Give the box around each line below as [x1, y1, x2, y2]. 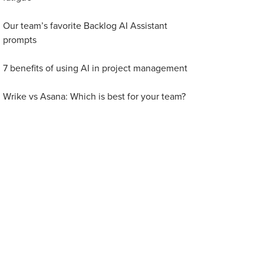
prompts [3, 34, 37, 46]
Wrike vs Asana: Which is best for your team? [3, 91, 186, 103]
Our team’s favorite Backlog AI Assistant [3, 20, 168, 32]
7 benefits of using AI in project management [3, 62, 188, 74]
